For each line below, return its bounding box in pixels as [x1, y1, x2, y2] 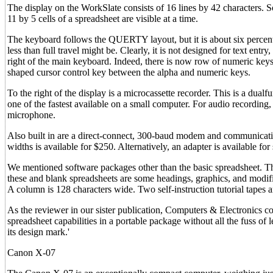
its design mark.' [7, 227, 69, 237]
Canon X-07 [7, 247, 55, 258]
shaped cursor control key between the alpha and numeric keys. [7, 67, 250, 77]
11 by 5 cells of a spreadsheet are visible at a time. [7, 13, 198, 24]
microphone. [7, 110, 55, 120]
